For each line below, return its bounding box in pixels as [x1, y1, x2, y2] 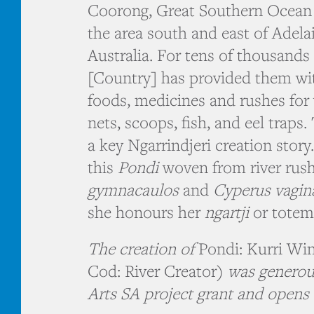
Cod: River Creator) [87, 260, 228, 282]
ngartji [200, 201, 249, 224]
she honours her [87, 201, 200, 224]
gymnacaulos [87, 179, 179, 201]
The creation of [87, 238, 198, 260]
